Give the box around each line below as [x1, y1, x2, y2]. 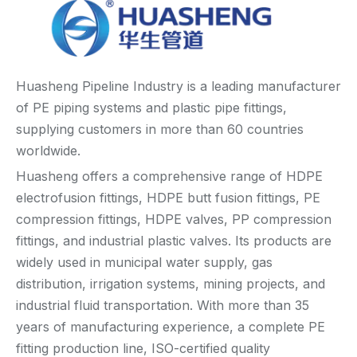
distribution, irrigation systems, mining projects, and [16, 276, 325, 292]
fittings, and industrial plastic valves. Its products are [16, 233, 331, 249]
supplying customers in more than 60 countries [16, 121, 304, 138]
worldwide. [16, 143, 80, 159]
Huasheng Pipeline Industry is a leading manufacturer [16, 78, 341, 95]
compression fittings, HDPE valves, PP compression [16, 211, 331, 228]
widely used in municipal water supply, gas [16, 254, 273, 271]
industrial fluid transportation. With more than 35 [16, 297, 309, 314]
